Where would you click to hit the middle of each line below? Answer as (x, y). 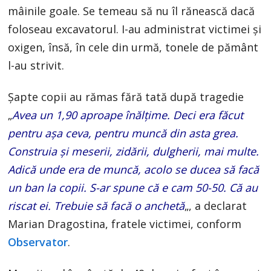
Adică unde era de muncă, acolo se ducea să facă (134, 169)
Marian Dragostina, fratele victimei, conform (125, 224)
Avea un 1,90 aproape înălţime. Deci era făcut (128, 115)
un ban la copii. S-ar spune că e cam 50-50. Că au (133, 187)
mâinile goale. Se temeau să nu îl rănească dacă (132, 11)
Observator (38, 242)
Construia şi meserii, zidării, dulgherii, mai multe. (134, 151)
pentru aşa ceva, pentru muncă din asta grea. (123, 133)
